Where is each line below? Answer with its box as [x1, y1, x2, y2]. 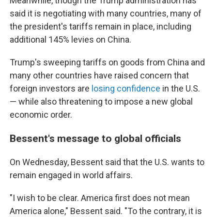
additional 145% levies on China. [10, 34, 131, 45]
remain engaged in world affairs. [10, 170, 133, 180]
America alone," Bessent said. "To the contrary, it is [10, 206, 202, 216]
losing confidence [92, 83, 160, 93]
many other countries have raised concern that [10, 70, 189, 80]
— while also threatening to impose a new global [10, 96, 193, 107]
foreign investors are [10, 83, 92, 93]
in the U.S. [160, 83, 200, 93]
